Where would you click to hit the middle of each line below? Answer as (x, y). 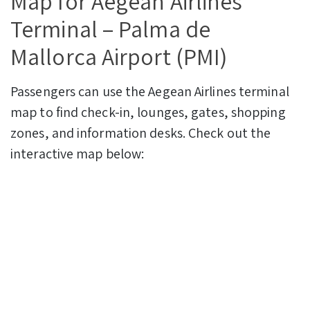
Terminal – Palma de (110, 28)
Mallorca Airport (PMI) (119, 56)
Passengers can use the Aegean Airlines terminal (150, 92)
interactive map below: (77, 154)
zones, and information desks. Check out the (141, 133)
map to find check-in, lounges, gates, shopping (148, 112)
